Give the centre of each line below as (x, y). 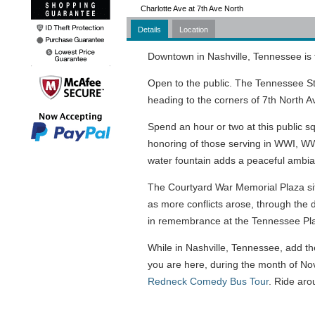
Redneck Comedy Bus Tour (208, 282)
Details (149, 30)
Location (194, 30)
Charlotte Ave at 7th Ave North (192, 9)
